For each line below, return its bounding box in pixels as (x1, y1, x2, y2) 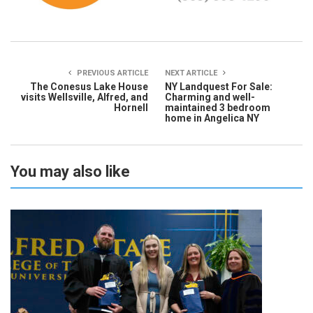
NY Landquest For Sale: (165, 80, 272, 92)
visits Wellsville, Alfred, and (21, 91, 148, 103)
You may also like (10, 162, 130, 180)
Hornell (114, 101, 148, 113)
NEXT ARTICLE (165, 68, 219, 78)
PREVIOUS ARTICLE (75, 68, 148, 78)
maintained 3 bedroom (165, 101, 270, 113)
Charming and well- (165, 91, 255, 103)
